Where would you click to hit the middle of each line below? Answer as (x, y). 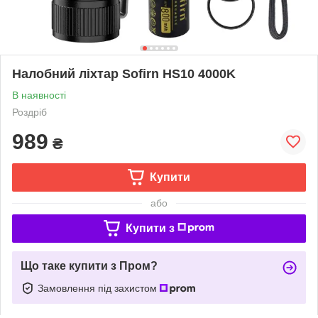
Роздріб (29, 112)
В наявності (39, 95)
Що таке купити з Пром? (89, 265)
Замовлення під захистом (99, 288)
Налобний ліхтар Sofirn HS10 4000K (124, 73)
